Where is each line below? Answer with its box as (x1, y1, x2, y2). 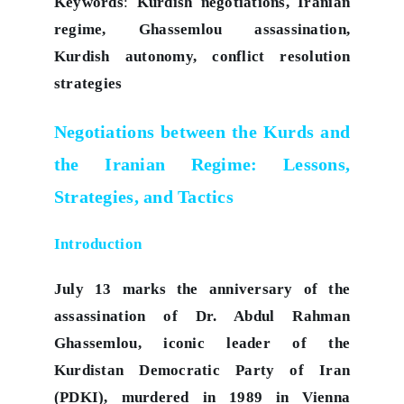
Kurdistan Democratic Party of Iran (53, 361, 351, 379)
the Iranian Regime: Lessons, (53, 153, 351, 174)
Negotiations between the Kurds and (53, 121, 351, 142)
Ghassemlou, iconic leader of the (53, 334, 351, 352)
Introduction (53, 234, 142, 252)
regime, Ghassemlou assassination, (53, 20, 351, 38)
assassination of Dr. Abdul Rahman (53, 307, 351, 325)
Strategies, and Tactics (53, 186, 234, 207)
